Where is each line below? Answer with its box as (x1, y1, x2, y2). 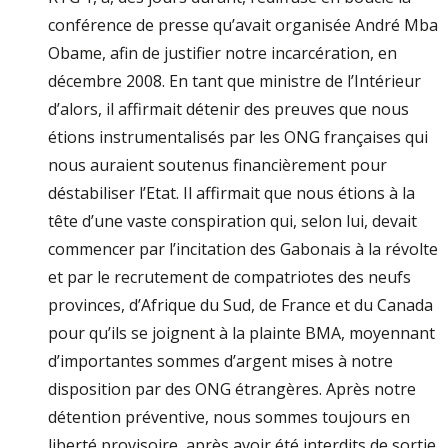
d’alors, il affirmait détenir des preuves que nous (48, 98, 409, 120)
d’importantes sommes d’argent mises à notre (48, 350, 393, 372)
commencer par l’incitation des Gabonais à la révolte (48, 238, 438, 260)
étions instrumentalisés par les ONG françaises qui (48, 126, 428, 148)
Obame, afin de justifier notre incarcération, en (48, 42, 397, 64)
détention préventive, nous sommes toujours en (48, 406, 410, 428)
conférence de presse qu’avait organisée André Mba (48, 14, 438, 36)
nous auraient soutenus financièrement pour (48, 154, 387, 176)
